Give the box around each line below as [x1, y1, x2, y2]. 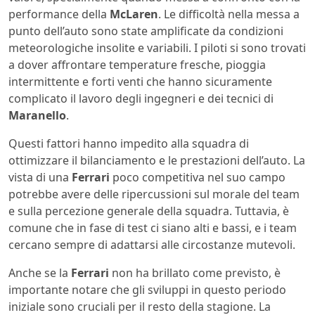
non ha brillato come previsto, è [109, 265, 281, 281]
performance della [8, 6, 110, 22]
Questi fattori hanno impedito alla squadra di [8, 136, 249, 152]
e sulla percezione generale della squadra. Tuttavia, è [8, 203, 289, 219]
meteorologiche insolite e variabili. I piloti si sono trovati [8, 40, 306, 56]
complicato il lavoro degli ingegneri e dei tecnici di [8, 91, 274, 107]
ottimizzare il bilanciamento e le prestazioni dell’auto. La [8, 153, 305, 169]
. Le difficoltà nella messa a [158, 6, 300, 22]
